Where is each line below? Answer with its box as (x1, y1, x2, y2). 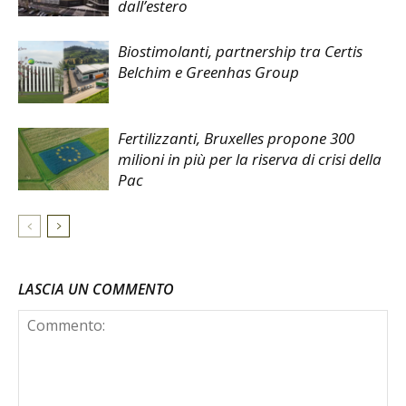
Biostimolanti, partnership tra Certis (118, 41, 362, 63)
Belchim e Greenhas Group (118, 62, 299, 83)
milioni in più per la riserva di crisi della (118, 149, 382, 170)
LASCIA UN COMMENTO (18, 279, 174, 300)
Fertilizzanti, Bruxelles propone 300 (118, 128, 354, 150)
